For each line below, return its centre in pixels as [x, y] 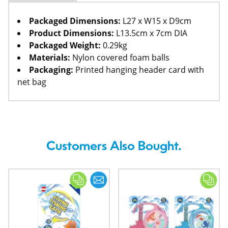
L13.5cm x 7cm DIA [151, 33]
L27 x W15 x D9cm [156, 21]
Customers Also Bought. [114, 147]
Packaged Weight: [65, 46]
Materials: [50, 58]
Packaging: [51, 70]
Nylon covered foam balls [120, 58]
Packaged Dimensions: [75, 21]
